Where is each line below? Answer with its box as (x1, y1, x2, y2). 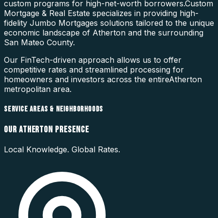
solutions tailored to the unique (98, 18, 214, 28)
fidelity (4, 18, 30, 28)
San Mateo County (4, 37, 73, 48)
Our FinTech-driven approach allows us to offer (4, 55, 182, 65)
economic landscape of (4, 28, 92, 38)
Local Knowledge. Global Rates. (4, 144, 120, 154)
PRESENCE (53, 124, 89, 135)
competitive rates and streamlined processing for (4, 65, 184, 75)
